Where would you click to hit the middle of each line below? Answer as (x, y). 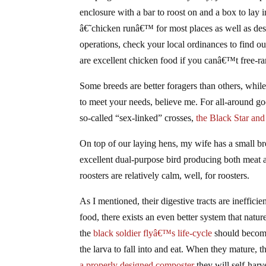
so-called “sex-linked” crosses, (138, 118)
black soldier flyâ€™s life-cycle (153, 233)
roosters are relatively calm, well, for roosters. (165, 175)
